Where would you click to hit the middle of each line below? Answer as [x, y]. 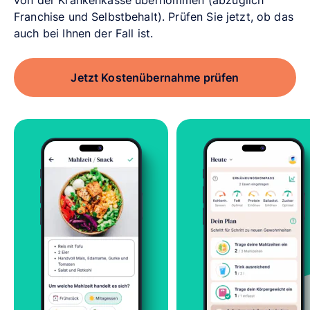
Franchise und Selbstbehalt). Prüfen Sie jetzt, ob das [154, 16]
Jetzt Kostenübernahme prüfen [155, 77]
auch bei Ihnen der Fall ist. [85, 33]
